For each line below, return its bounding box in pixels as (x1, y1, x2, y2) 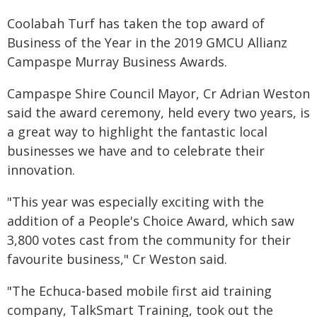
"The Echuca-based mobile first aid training (7, 282, 272, 299)
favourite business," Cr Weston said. (7, 250, 227, 267)
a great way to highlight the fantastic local (7, 123, 267, 140)
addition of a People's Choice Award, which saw (7, 212, 294, 229)
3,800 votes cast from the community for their (7, 231, 291, 248)
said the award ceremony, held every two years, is (7, 104, 310, 121)
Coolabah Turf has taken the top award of (7, 15, 265, 32)
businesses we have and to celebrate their (7, 142, 265, 159)
